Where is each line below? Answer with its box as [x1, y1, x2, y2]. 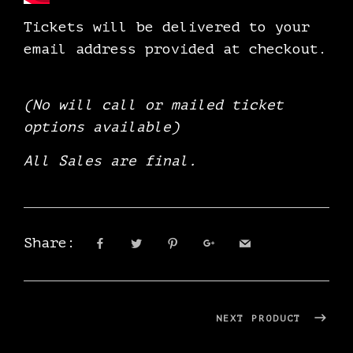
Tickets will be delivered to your [24, 19, 310, 35]
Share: [24, 235, 76, 251]
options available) [24, 119, 180, 136]
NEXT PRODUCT [216, 312, 308, 324]
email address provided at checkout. [24, 41, 327, 58]
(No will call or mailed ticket [24, 97, 284, 113]
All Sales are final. [24, 153, 197, 169]
